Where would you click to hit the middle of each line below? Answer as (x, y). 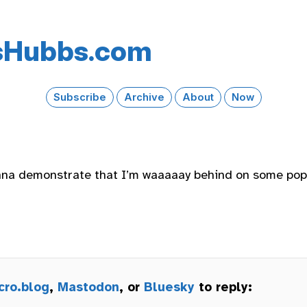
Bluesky (169, 287)
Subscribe (79, 97)
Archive (144, 97)
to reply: (223, 287)
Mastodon (88, 287)
